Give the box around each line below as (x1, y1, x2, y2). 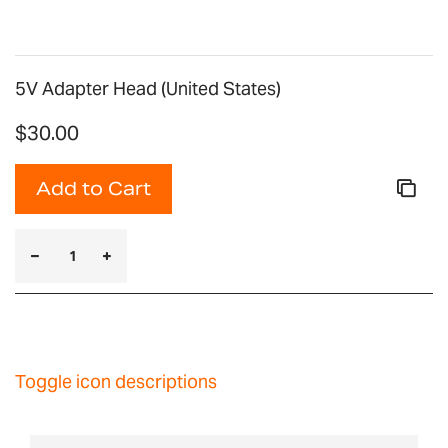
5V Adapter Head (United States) (15, 77, 281, 100)
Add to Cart (36, 177, 151, 200)
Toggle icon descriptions (15, 370, 217, 393)
